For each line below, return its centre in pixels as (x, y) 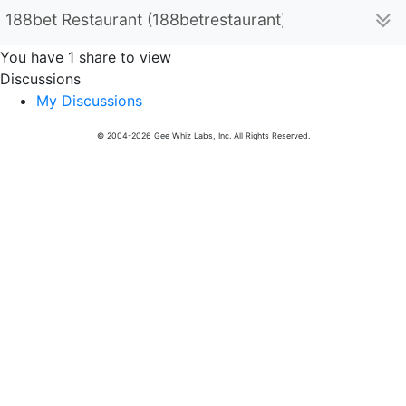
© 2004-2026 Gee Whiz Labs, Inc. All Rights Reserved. (203, 135)
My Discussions (89, 101)
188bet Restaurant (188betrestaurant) (146, 19)
